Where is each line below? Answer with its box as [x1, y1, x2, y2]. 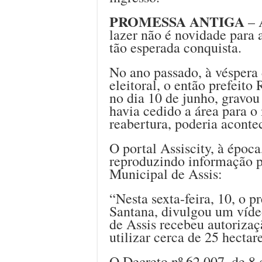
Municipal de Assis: [109, 164, 222, 183]
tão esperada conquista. [109, 37, 242, 57]
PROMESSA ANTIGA [109, 11, 244, 32]
